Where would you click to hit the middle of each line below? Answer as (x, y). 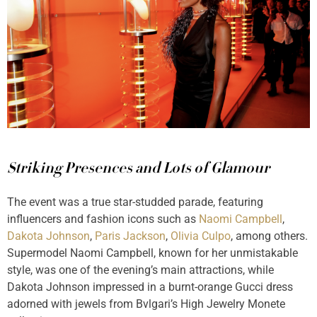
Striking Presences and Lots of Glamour (138, 170)
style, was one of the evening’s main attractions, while (140, 270)
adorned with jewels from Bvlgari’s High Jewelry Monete (146, 304)
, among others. (269, 236)
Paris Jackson (130, 236)
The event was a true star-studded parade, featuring (135, 202)
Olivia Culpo (201, 236)
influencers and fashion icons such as (103, 219)
